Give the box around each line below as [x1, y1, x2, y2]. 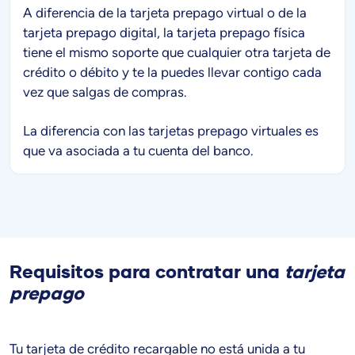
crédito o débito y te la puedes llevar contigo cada [23, 63, 322, 80]
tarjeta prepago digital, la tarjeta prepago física [23, 24, 305, 40]
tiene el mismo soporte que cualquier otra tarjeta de [23, 44, 330, 60]
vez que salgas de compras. [23, 83, 187, 100]
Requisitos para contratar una [10, 260, 284, 284]
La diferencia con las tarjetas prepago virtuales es [23, 122, 319, 139]
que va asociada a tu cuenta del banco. [23, 142, 254, 158]
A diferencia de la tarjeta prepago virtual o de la [23, 4, 307, 21]
